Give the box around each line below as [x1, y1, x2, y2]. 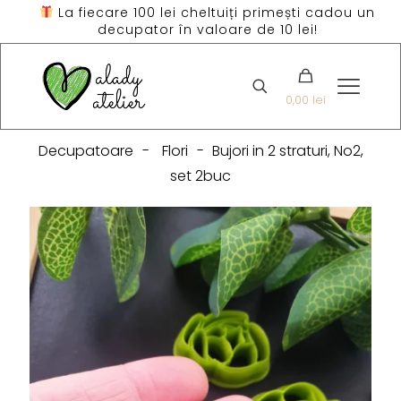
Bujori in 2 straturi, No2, [211, 141, 363, 162]
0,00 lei [286, 91, 326, 109]
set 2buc [170, 166, 231, 187]
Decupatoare [38, 141, 133, 162]
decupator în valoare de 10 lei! [97, 21, 318, 38]
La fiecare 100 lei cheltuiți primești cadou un [53, 4, 375, 21]
